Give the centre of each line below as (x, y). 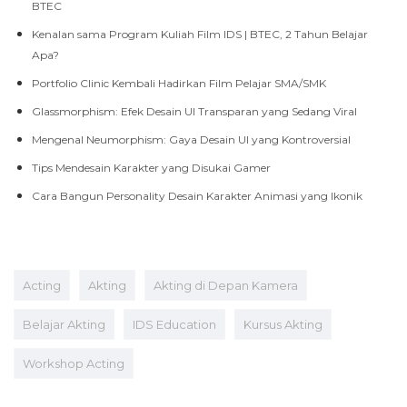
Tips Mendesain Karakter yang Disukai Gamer (151, 167)
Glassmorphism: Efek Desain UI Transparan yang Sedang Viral (194, 111)
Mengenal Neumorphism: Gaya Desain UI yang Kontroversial (191, 139)
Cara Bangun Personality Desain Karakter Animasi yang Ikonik (197, 195)
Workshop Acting (74, 363)
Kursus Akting (283, 324)
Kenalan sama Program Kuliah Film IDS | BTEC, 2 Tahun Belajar (200, 34)
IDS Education (174, 324)
